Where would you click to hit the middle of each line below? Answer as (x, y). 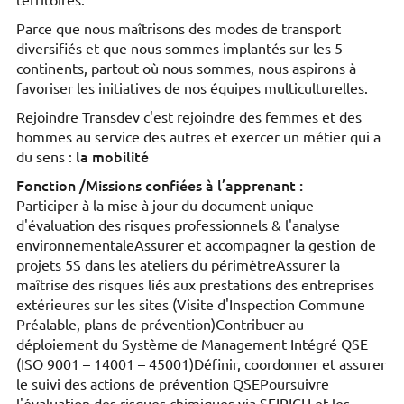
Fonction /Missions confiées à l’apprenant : (160, 185)
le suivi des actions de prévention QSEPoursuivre (173, 384)
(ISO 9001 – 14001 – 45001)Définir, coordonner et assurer (201, 364)
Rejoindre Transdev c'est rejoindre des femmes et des (189, 117)
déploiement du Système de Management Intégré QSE (192, 344)
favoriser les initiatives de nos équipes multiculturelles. (192, 88)
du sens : (46, 157)
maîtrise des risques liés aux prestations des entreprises (195, 285)
